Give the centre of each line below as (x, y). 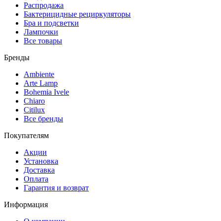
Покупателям (26, 135)
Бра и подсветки (51, 23)
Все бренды (43, 118)
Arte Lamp (41, 83)
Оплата (36, 179)
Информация (26, 204)
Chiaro (34, 101)
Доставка (39, 170)
